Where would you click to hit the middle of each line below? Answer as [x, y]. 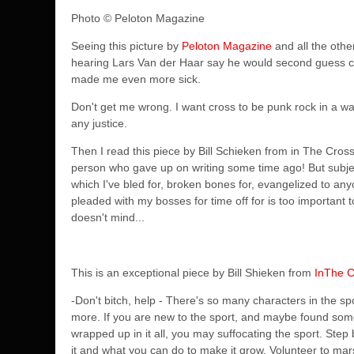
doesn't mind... [108, 217]
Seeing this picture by [126, 46]
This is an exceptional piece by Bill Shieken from [193, 273]
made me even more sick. [137, 79]
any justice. [101, 123]
